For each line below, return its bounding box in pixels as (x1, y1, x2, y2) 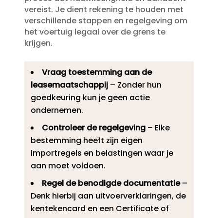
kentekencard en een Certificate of (30, 203, 169, 215)
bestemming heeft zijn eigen (30, 135, 143, 146)
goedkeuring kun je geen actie (30, 92, 150, 104)
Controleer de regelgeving (41, 122, 145, 134)
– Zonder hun (108, 79, 162, 91)
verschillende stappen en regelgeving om (24, 15, 187, 27)
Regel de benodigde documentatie (41, 178, 180, 189)
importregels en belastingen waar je (30, 147, 173, 159)
